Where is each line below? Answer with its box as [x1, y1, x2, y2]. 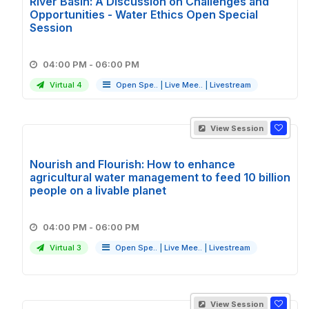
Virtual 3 [48, 243, 81, 252]
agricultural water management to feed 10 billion [30, 170, 290, 184]
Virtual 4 [48, 80, 82, 90]
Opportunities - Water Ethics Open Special [30, 8, 258, 21]
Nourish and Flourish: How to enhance [30, 157, 235, 171]
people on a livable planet [30, 183, 166, 197]
